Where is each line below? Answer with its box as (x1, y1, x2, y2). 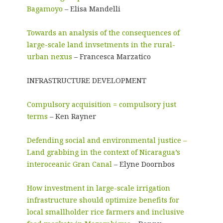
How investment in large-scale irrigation (26, 183, 170, 193)
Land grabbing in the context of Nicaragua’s (26, 147, 180, 157)
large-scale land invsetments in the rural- (26, 39, 175, 49)
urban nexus (26, 51, 72, 61)
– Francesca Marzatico (72, 51, 151, 61)
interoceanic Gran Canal (26, 159, 112, 169)
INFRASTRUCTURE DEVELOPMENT (26, 75, 146, 85)
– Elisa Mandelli (62, 3, 120, 13)
